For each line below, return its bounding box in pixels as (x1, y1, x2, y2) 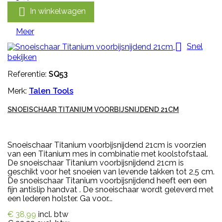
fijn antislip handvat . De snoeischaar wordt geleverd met (7, 184, 214, 194)
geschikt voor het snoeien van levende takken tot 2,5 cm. (7, 166, 215, 176)
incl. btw (38, 209, 68, 219)
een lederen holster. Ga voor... (7, 193, 112, 203)
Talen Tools (29, 86, 73, 96)
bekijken (7, 52, 37, 62)
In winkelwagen (30, 6, 86, 16)
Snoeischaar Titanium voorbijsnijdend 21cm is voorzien (7, 140, 206, 150)
